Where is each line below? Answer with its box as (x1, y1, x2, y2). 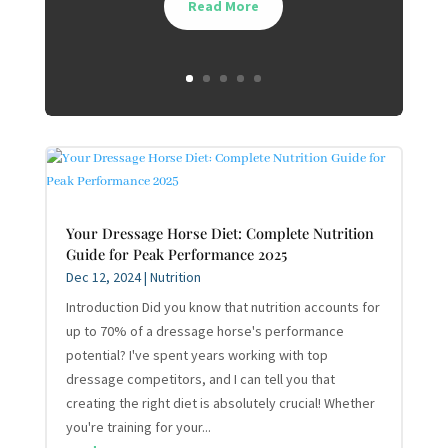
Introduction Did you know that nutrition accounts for (65, 297, 380, 316)
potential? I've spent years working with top (65, 345, 328, 364)
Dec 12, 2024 (65, 267, 141, 286)
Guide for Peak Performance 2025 (65, 243, 287, 264)
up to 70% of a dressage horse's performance (65, 321, 344, 340)
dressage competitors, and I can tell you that (65, 369, 335, 388)
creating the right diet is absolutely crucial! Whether (65, 393, 375, 412)
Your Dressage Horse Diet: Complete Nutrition (65, 222, 374, 243)
